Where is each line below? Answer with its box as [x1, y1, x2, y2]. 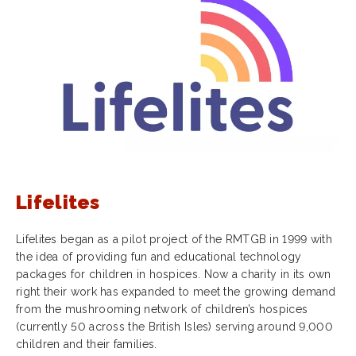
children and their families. [16, 338, 157, 350]
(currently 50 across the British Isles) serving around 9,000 [16, 320, 333, 333]
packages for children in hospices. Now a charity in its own [16, 268, 331, 281]
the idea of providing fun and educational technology [16, 250, 302, 263]
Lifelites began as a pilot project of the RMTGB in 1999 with [16, 233, 332, 246]
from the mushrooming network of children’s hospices [16, 303, 308, 315]
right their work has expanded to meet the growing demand [16, 285, 336, 298]
